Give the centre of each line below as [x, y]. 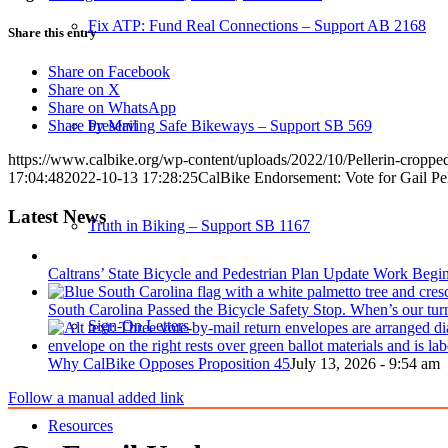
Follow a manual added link [96, 397]
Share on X [84, 90]
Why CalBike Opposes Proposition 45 [169, 363]
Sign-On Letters [138, 325]
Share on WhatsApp [112, 108]
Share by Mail [92, 126]
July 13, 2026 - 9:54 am [365, 363]
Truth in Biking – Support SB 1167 [199, 225]
